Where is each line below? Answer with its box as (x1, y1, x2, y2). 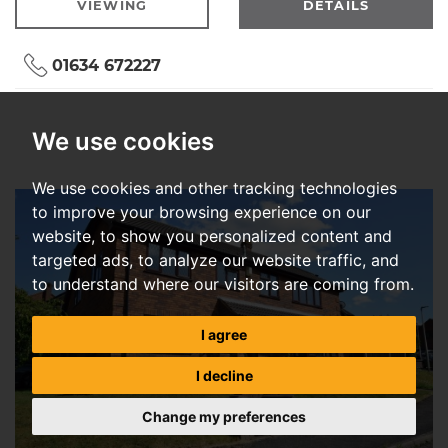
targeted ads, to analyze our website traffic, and (32, 250, 399, 270)
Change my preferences (142, 408, 306, 425)
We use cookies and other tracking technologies (32, 178, 397, 198)
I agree (201, 326, 247, 343)
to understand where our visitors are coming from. (32, 274, 414, 294)
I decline (195, 367, 253, 384)
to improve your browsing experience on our (32, 202, 371, 222)
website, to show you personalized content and (32, 226, 392, 246)
